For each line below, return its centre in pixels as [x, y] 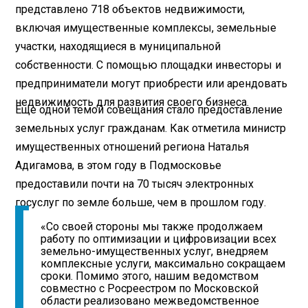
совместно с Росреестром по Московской [150, 289]
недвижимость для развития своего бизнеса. [132, 102]
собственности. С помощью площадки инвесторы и [148, 65]
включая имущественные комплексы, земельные [146, 27]
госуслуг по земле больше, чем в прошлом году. [141, 202]
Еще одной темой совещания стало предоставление [149, 109]
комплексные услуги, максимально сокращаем [163, 264]
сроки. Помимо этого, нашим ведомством [150, 276]
